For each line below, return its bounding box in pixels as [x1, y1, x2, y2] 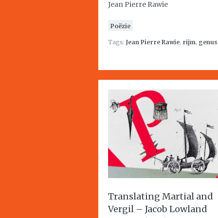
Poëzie [110, 22, 130, 30]
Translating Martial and [108, 191, 213, 202]
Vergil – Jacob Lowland [108, 203, 207, 215]
